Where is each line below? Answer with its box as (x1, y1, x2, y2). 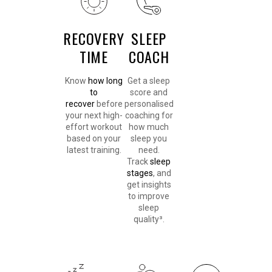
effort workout (66, 122, 122, 132)
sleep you (131, 134, 168, 144)
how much (129, 122, 169, 132)
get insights (126, 180, 171, 190)
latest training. (66, 145, 121, 155)
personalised (124, 99, 174, 109)
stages (126, 168, 153, 178)
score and (130, 87, 168, 98)
